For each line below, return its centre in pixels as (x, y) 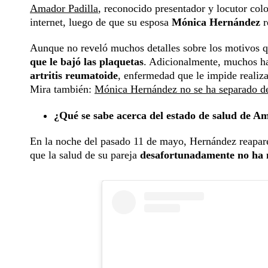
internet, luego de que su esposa (101, 22)
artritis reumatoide (74, 76)
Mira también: (62, 89)
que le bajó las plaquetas (87, 62)
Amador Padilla (64, 9)
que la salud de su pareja (83, 155)
